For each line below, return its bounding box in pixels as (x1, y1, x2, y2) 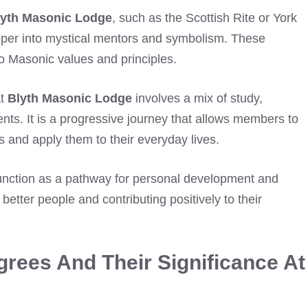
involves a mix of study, (132, 91, 263, 105)
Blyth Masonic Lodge (8, 91, 132, 105)
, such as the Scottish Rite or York (112, 11, 297, 25)
